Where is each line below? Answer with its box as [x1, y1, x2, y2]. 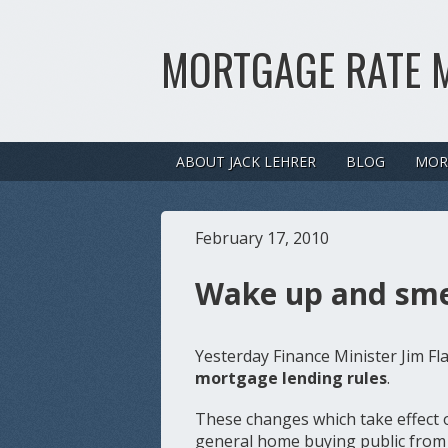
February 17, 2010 [195, 226, 330, 249]
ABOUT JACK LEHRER [176, 151, 316, 171]
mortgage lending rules [195, 366, 388, 389]
